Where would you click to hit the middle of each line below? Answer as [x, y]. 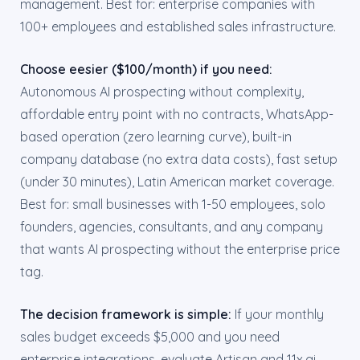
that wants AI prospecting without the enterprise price [180, 249]
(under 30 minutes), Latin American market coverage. [177, 182]
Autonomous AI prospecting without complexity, [162, 92]
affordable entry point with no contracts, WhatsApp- [177, 114]
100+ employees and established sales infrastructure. [178, 27]
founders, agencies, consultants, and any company [172, 227]
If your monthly [278, 314]
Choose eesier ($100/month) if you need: [146, 69]
